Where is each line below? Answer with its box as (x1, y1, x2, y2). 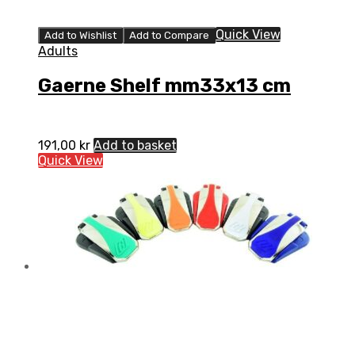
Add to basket (94, 137, 177, 153)
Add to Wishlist (44, 29, 116, 41)
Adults (38, 43, 78, 59)
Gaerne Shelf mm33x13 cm (38, 74, 291, 97)
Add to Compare (129, 29, 209, 41)
